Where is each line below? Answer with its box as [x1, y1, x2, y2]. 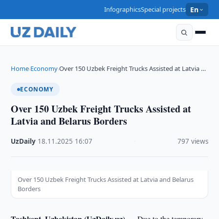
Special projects [141, 5, 186, 14]
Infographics [104, 5, 141, 14]
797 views [177, 137, 208, 146]
